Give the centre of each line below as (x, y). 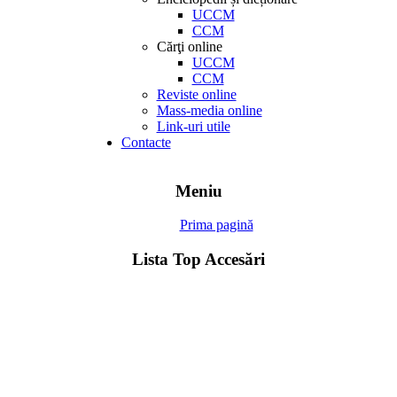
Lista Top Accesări (198, 260)
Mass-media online (209, 110)
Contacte (146, 142)
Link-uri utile (193, 126)
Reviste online (196, 94)
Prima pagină (216, 225)
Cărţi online (189, 47)
